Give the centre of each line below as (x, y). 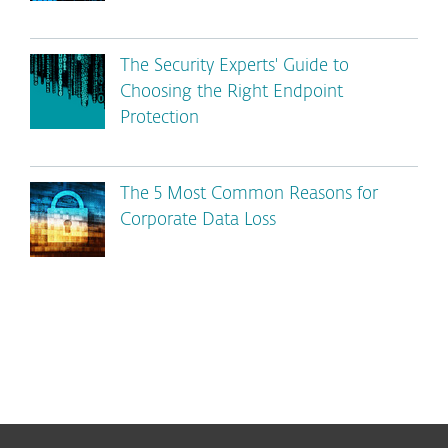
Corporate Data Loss (198, 220)
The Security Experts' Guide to (234, 66)
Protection (159, 118)
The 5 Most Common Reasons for (249, 194)
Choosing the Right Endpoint (231, 92)
